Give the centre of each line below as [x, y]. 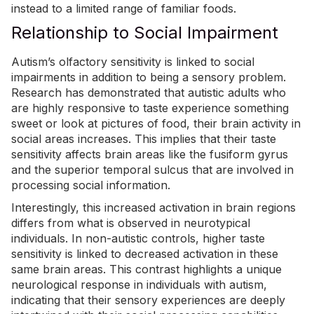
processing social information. [91, 185]
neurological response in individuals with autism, [139, 285]
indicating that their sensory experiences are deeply [148, 300]
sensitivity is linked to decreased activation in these [145, 254]
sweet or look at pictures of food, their [116, 124]
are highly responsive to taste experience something [150, 108]
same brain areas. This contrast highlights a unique [146, 269]
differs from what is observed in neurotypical [131, 223]
